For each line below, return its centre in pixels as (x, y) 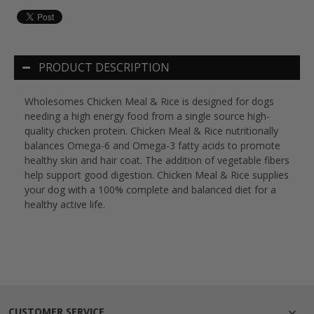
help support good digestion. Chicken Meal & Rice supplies (157, 175)
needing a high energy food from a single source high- (147, 116)
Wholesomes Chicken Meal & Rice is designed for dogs (149, 101)
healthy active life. (65, 204)
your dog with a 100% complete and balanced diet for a (150, 189)
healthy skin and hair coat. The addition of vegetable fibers (157, 160)
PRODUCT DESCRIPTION (104, 67)
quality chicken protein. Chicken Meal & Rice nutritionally (151, 130)
